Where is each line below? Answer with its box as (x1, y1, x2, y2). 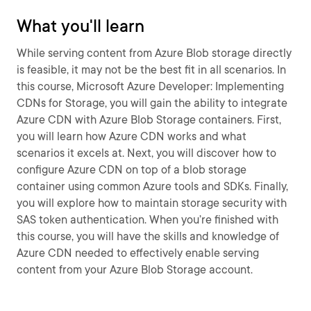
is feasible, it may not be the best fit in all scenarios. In (17, 63, 286, 76)
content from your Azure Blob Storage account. (17, 263, 253, 276)
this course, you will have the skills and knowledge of (17, 230, 279, 243)
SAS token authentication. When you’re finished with (17, 213, 278, 226)
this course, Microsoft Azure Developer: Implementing (17, 80, 284, 93)
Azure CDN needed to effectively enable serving (17, 246, 259, 260)
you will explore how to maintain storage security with (17, 196, 287, 210)
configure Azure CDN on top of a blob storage (17, 163, 246, 176)
